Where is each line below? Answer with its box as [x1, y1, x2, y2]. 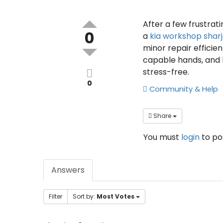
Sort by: [73, 192, 97, 201]
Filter [49, 192, 62, 201]
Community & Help [147, 84, 218, 95]
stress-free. [143, 66, 189, 78]
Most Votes [97, 192, 134, 201]
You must [143, 131, 181, 143]
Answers [51, 164, 85, 176]
